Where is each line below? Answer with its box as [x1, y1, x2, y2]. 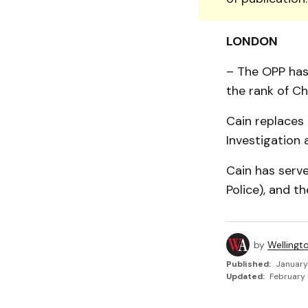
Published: [225, 258, 271, 269]
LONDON [225, 33, 278, 49]
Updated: [225, 271, 265, 282]
